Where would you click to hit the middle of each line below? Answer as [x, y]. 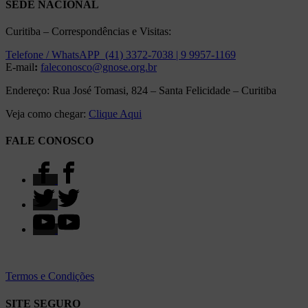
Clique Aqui [115, 113]
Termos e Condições [50, 276]
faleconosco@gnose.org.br [99, 67]
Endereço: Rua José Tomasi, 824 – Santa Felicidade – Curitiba [141, 90]
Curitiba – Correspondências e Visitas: [88, 31]
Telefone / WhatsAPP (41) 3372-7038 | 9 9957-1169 [121, 54]
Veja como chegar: [47, 113]
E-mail [20, 67]
